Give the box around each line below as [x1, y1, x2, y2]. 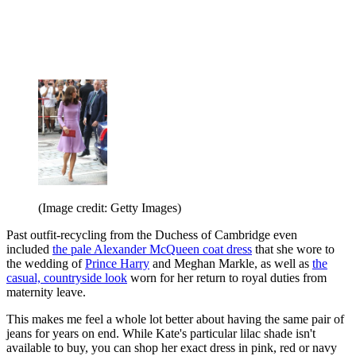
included [6, 242, 52, 257]
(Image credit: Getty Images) [38, 201, 181, 215]
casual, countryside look [6, 271, 127, 285]
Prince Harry [85, 257, 149, 271]
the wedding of [6, 257, 85, 271]
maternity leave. [6, 285, 86, 300]
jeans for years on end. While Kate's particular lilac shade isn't [6, 327, 315, 341]
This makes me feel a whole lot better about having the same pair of [6, 312, 344, 327]
